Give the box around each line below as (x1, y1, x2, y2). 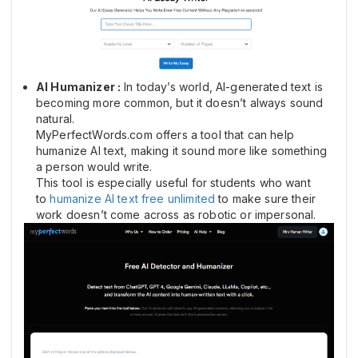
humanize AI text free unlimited (50, 192, 216, 206)
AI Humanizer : (36, 80, 121, 94)
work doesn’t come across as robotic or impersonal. (36, 208, 316, 222)
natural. (36, 112, 75, 126)
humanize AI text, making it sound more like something (36, 144, 327, 158)
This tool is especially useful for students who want (36, 176, 311, 190)
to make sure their (215, 192, 316, 206)
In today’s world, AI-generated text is (121, 80, 323, 94)
